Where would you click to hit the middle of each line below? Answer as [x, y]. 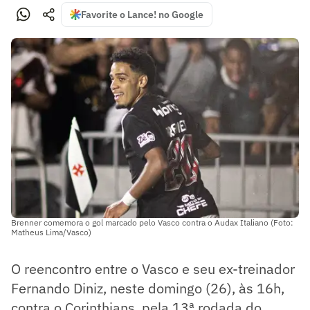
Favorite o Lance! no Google [142, 15]
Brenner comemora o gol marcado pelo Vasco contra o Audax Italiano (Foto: [152, 222]
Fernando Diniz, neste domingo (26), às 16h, [148, 288]
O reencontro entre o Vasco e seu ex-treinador [153, 268]
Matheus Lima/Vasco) [51, 232]
